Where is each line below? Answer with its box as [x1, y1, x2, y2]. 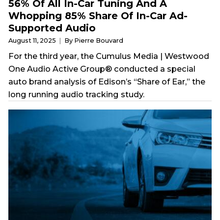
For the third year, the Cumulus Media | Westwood [8, 51, 210, 61]
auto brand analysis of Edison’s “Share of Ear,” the [8, 76, 206, 86]
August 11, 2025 [8, 36, 58, 44]
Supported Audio [8, 22, 96, 34]
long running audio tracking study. [8, 89, 145, 99]
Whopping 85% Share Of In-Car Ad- [8, 9, 188, 22]
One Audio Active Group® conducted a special [8, 63, 196, 74]
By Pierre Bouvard [64, 36, 123, 44]
